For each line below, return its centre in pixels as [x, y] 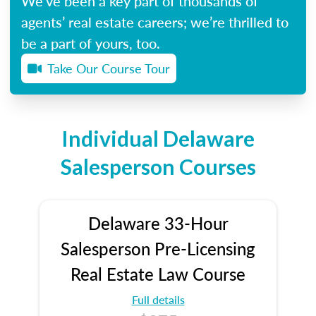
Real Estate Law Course [158, 273]
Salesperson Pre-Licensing [158, 248]
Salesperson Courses [158, 166]
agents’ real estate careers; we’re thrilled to [155, 22]
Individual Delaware [158, 138]
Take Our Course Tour [109, 68]
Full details [158, 299]
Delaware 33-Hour [158, 223]
